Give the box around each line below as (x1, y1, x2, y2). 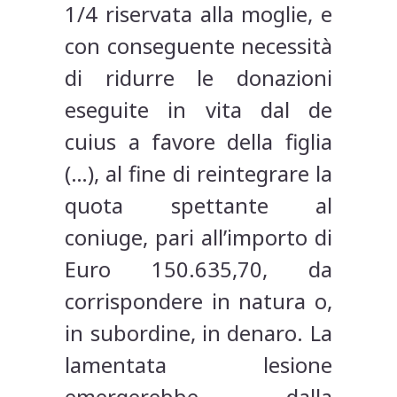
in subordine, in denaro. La (65, 318, 332, 348)
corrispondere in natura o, (65, 286, 332, 316)
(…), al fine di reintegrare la (65, 159, 332, 189)
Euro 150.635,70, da (65, 254, 332, 284)
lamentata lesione (65, 350, 332, 380)
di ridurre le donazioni (65, 63, 332, 93)
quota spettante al (65, 191, 332, 221)
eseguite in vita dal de (65, 95, 332, 125)
